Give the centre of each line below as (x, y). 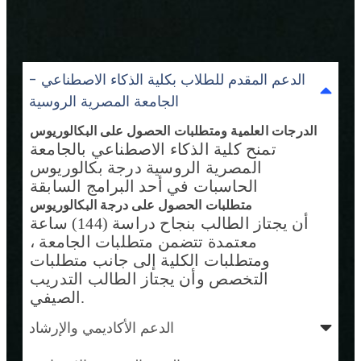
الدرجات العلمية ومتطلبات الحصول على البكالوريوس (174, 131)
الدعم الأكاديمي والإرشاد (102, 327)
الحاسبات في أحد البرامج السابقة (144, 186)
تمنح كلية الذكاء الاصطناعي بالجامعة (153, 149)
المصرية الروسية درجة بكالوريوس (146, 167)
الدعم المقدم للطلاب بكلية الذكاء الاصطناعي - (167, 79)
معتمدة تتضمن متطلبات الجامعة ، (143, 241)
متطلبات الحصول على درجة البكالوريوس (141, 205)
